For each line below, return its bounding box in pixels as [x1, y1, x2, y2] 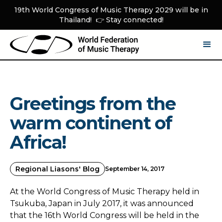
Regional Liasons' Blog [15, 165, 100, 173]
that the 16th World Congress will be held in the [10, 211, 199, 220]
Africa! [10, 131, 66, 153]
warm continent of [10, 112, 172, 134]
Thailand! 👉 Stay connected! [58, 15, 164, 24]
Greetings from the [10, 93, 175, 114]
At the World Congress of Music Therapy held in [10, 187, 199, 196]
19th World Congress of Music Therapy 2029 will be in [14, 5, 208, 14]
